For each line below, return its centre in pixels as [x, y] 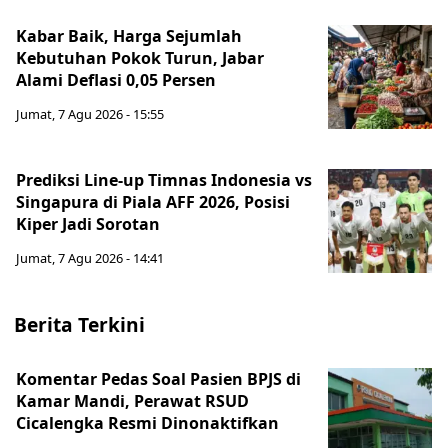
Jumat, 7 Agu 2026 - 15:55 [90, 114]
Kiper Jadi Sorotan [88, 224]
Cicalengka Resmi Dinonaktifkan [147, 423]
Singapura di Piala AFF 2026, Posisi [153, 202]
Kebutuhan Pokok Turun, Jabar [140, 58]
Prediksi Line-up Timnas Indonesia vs [164, 180]
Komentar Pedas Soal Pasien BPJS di [158, 379]
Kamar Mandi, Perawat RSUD [132, 401]
